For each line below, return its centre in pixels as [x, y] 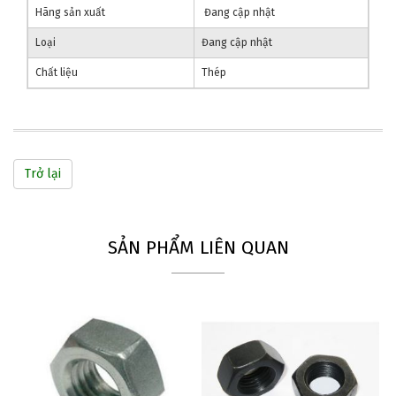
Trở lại [43, 174]
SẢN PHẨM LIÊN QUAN [198, 248]
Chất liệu [57, 73]
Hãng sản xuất [70, 13]
